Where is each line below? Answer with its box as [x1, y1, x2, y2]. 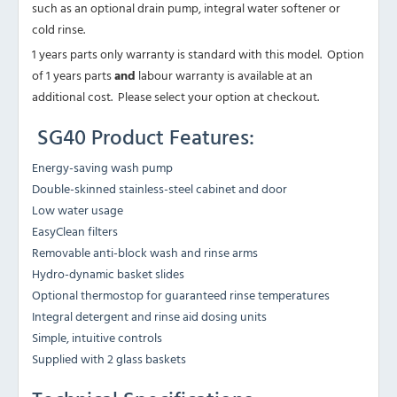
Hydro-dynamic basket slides [32, 263, 184, 283]
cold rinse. [32, 19, 85, 38]
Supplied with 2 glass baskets [32, 348, 186, 368]
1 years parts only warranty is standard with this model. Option [32, 43, 364, 63]
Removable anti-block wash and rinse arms [32, 242, 258, 261]
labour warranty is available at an [136, 65, 313, 84]
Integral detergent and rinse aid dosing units [32, 306, 267, 325]
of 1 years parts [32, 65, 114, 84]
